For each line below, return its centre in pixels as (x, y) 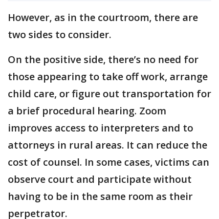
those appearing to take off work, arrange (108, 77)
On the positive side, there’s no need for (103, 60)
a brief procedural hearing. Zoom (87, 111)
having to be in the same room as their (100, 197)
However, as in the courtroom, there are (103, 18)
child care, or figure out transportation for (109, 94)
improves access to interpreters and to (100, 128)
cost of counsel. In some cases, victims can (109, 162)
